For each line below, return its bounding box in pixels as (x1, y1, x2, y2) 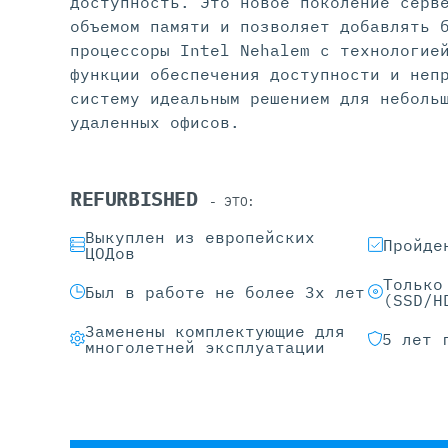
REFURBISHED (70, 184, 210, 212)
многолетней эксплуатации (85, 336, 325, 357)
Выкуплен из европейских (85, 226, 315, 247)
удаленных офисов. (70, 111, 240, 132)
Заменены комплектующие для (85, 320, 345, 341)
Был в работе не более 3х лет (85, 281, 365, 302)
